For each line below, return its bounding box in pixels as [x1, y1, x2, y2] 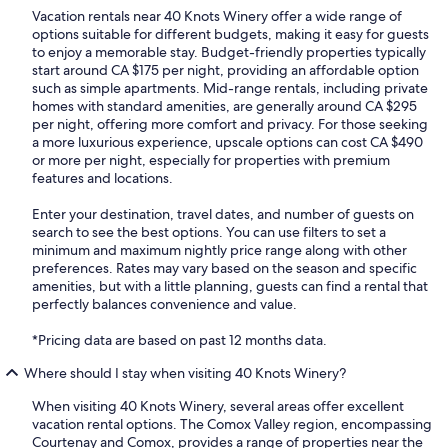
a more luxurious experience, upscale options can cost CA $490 [32, 133, 423, 152]
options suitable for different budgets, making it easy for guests [32, 25, 429, 44]
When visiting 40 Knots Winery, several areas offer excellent [32, 397, 404, 416]
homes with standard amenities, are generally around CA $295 [32, 97, 417, 116]
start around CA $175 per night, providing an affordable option [32, 61, 419, 80]
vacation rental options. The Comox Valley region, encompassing [32, 415, 432, 434]
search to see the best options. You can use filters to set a [32, 223, 386, 242]
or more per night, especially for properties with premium [32, 151, 390, 170]
